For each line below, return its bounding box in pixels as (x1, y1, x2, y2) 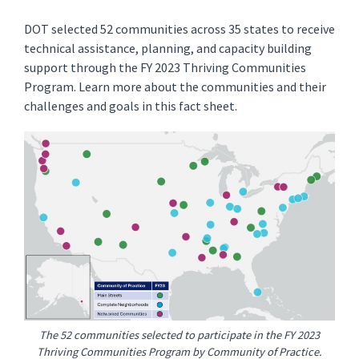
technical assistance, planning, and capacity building (24, 40, 312, 56)
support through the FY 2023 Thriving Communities (24, 59, 306, 75)
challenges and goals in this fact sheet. (24, 98, 240, 114)
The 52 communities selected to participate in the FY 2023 (39, 328, 320, 342)
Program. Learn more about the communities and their (24, 79, 326, 95)
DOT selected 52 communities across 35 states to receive (24, 21, 335, 37)
